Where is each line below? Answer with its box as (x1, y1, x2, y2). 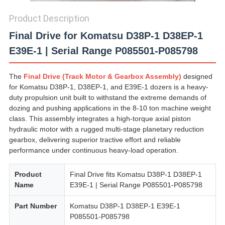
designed (181, 72, 212, 81)
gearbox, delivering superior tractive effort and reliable (9, 136, 181, 144)
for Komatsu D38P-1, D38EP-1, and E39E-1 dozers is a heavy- (9, 83, 208, 91)
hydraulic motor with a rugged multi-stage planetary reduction (9, 125, 204, 134)
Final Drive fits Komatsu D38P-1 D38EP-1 (69, 170, 202, 179)
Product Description (9, 13, 89, 24)
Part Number (14, 202, 57, 210)
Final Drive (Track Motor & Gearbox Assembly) (23, 72, 181, 81)
